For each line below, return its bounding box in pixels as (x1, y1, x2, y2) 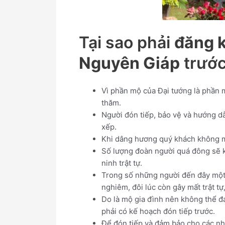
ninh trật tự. (101, 158, 142, 168)
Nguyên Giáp (79, 53, 180, 73)
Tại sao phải (79, 33, 174, 53)
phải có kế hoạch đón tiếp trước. (101, 206, 215, 216)
